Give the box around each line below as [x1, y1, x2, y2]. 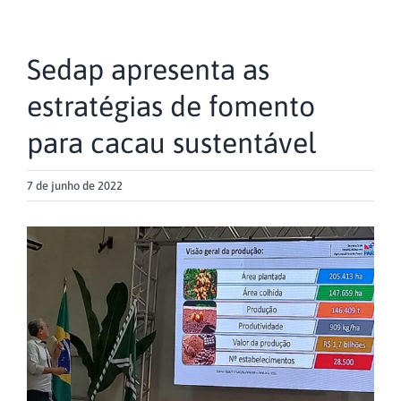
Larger [26, 255, 68, 272]
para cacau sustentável [27, 126, 317, 160]
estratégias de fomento [27, 90, 315, 124]
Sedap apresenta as [27, 53, 269, 87]
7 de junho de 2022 [27, 179, 123, 193]
